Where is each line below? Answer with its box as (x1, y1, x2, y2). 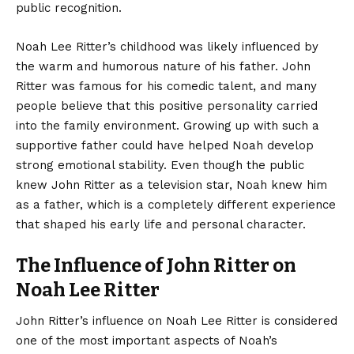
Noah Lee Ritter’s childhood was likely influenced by (16, 39, 318, 54)
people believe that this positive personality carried (16, 98, 318, 113)
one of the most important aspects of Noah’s (16, 333, 277, 348)
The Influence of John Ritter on (16, 254, 296, 277)
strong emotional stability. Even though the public (16, 157, 304, 172)
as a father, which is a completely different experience (16, 197, 336, 212)
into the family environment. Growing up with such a (16, 118, 319, 133)
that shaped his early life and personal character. (16, 217, 306, 232)
